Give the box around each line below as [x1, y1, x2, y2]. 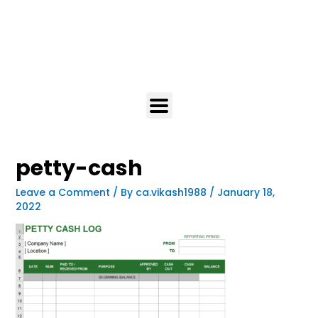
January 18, [216, 185, 275, 199]
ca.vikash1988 [135, 185, 209, 199]
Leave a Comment [15, 185, 110, 199]
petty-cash [15, 153, 143, 183]
